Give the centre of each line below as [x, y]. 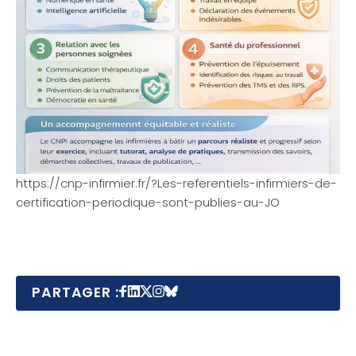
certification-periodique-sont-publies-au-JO [148, 202]
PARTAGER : [75, 292]
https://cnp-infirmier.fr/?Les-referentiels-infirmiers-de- [176, 183]
